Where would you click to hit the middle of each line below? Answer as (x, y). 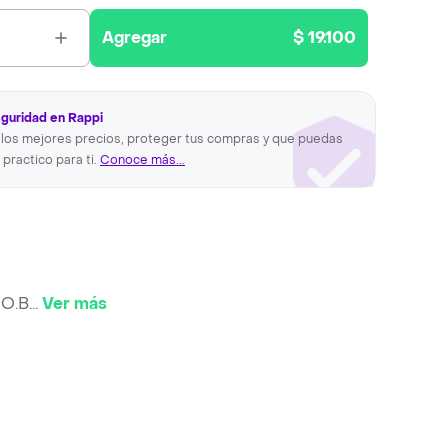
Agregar (135, 37)
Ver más (74, 303)
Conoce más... (142, 160)
